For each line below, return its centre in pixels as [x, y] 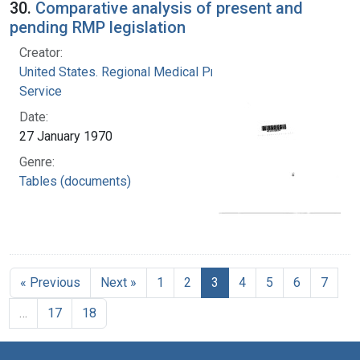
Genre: [37, 162]
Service [41, 91]
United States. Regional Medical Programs [138, 72]
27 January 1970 [66, 136]
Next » [119, 282]
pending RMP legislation [98, 27]
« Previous [50, 282]
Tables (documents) [75, 181]
